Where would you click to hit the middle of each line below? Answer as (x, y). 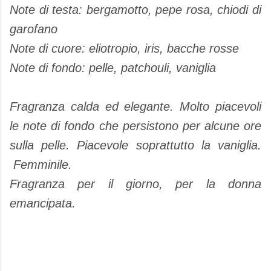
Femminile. (41, 164)
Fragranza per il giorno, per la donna (135, 184)
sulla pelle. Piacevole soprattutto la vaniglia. (135, 145)
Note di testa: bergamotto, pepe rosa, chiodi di (135, 9)
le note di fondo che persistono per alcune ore (135, 126)
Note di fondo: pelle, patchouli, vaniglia (113, 67)
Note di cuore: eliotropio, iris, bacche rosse (124, 48)
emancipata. (43, 203)
